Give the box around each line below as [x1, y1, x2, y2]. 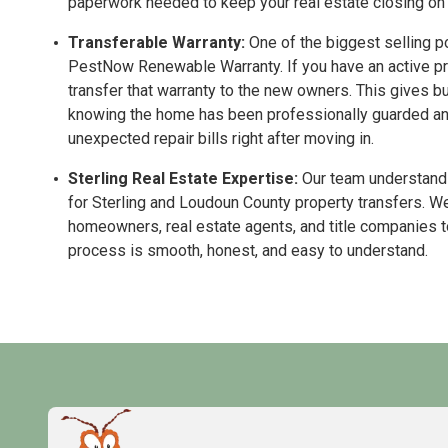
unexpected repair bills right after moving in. [68, 129, 374, 149]
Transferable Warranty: [68, 33, 245, 53]
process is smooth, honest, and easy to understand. [68, 241, 428, 261]
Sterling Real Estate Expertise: [68, 169, 298, 189]
